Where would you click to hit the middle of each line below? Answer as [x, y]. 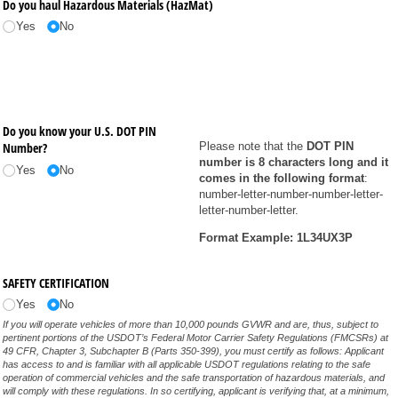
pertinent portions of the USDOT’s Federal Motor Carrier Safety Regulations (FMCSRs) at [196, 338]
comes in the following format [282, 179]
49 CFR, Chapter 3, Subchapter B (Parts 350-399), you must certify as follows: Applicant [194, 351]
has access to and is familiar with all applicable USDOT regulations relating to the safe [187, 365]
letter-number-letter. [251, 211]
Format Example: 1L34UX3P [276, 238]
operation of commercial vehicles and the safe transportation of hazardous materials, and [194, 378]
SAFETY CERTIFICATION [56, 283]
